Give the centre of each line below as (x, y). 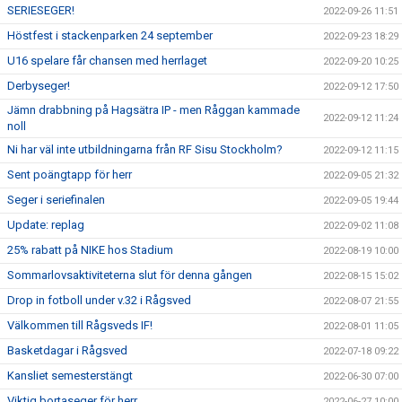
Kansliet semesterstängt (70, 376)
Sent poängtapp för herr (70, 175)
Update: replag (46, 225)
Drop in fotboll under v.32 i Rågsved (99, 300)
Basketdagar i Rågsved (67, 350)
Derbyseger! (39, 86)
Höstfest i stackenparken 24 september (110, 35)
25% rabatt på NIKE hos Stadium (90, 250)
